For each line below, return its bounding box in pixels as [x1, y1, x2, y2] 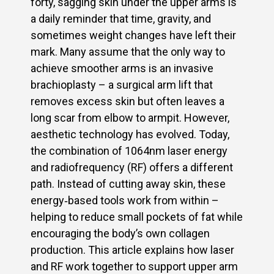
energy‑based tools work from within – [31, 193, 219, 207]
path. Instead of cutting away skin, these [31, 177, 226, 190]
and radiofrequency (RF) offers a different [31, 160, 233, 174]
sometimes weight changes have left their [31, 28, 236, 42]
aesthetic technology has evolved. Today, [31, 127, 229, 141]
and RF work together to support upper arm [31, 259, 238, 273]
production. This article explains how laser [31, 243, 234, 256]
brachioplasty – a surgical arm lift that [31, 78, 213, 91]
